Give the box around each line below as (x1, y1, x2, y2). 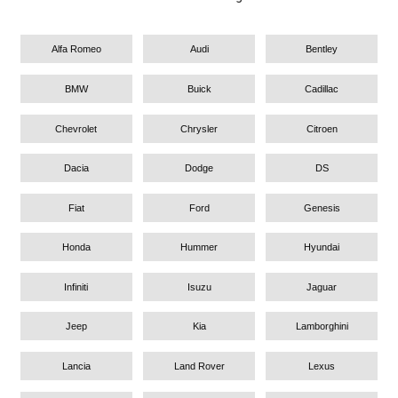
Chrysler (180, 123, 218, 134)
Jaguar (306, 281, 338, 292)
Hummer (180, 242, 218, 253)
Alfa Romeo (51, 44, 101, 55)
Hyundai (304, 242, 340, 253)
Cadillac (305, 83, 339, 94)
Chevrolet (55, 123, 98, 134)
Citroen (306, 123, 338, 134)
